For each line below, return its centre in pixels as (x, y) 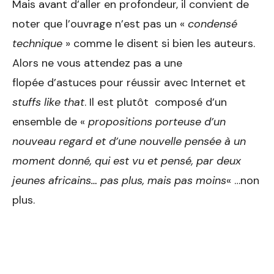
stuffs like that (48, 102)
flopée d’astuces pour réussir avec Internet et (129, 83)
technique (37, 44)
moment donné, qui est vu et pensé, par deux (127, 161)
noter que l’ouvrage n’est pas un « (100, 24)
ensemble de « (50, 122)
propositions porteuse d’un (157, 122)
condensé (213, 24)
